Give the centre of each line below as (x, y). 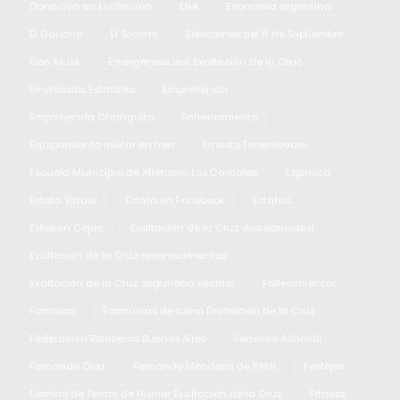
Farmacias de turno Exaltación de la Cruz (209, 310)
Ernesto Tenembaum (255, 144)
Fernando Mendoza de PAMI (204, 366)
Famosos (52, 310)
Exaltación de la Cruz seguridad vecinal (132, 283)
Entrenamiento (219, 117)
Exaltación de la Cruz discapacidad (222, 227)
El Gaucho (56, 33)
